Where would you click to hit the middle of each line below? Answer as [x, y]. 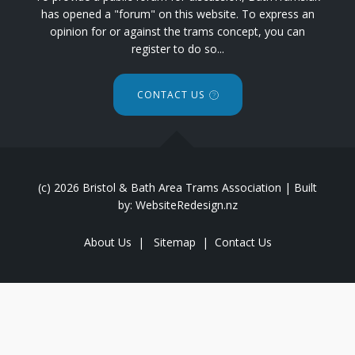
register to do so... [177, 49]
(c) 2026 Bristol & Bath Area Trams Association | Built [177, 188]
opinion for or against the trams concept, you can [177, 32]
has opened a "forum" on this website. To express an [177, 14]
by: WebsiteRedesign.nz [177, 205]
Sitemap [174, 242]
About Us [107, 242]
